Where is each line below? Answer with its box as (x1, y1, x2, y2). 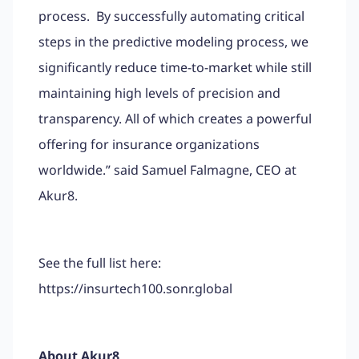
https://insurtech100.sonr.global (38, 279, 232, 297)
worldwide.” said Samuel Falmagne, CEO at (38, 160, 296, 179)
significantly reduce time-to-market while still (38, 58, 312, 76)
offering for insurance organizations (38, 135, 260, 153)
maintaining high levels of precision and (38, 83, 280, 102)
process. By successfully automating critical (38, 6, 305, 25)
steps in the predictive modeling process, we (38, 32, 309, 50)
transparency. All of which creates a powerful (38, 109, 312, 127)
